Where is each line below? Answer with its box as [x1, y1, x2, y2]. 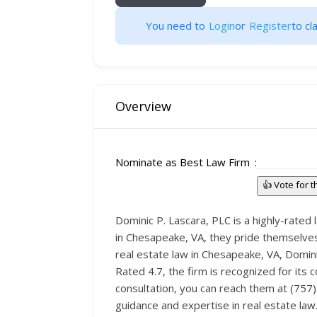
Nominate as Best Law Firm [115, 155, 250, 169]
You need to [146, 18, 205, 33]
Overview [115, 98, 171, 115]
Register [249, 18, 292, 33]
